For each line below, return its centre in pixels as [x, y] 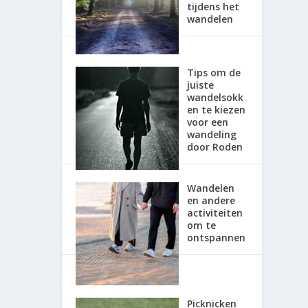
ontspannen [217, 237]
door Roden [215, 146]
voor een [208, 122]
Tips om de [214, 72]
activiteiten [215, 212]
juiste [201, 85]
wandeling [212, 134]
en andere [211, 200]
